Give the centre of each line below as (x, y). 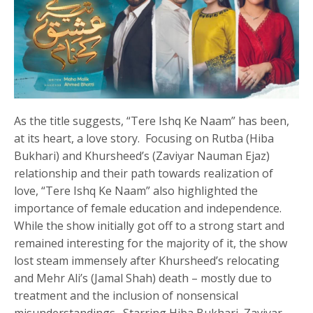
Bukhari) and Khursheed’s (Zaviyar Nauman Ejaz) (142, 155)
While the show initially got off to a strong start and (150, 225)
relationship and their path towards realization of (144, 173)
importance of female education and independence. (150, 208)
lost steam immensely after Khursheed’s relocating (147, 260)
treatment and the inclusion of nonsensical (126, 295)
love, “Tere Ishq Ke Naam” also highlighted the (136, 190)
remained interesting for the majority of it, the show (151, 243)
